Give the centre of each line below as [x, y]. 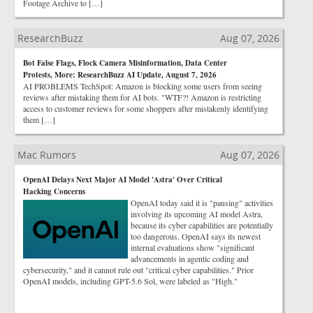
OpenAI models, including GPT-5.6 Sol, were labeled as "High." [130, 281]
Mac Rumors [47, 155]
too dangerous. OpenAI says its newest [196, 236]
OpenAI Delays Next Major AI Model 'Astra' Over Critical [123, 180]
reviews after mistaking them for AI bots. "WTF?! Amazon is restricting [142, 97]
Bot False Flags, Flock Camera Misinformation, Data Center [125, 63]
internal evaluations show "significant [192, 247]
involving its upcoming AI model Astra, [197, 214]
